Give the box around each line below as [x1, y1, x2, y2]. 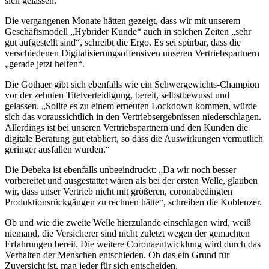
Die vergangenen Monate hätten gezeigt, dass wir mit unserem [5, 15, 240, 26]
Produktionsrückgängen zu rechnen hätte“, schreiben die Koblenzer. [5, 196, 262, 207]
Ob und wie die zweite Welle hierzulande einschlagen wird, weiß [5, 217, 251, 228]
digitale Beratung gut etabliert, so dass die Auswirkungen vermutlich [5, 133, 263, 144]
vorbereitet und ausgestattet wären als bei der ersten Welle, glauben [5, 175, 258, 186]
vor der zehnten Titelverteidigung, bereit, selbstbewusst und [5, 89, 229, 100]
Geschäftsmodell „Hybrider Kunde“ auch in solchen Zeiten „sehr [5, 26, 251, 37]
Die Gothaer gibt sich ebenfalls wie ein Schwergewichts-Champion [5, 79, 259, 89]
